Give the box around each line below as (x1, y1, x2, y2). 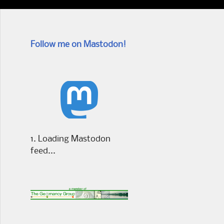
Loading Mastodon (38, 134, 110, 144)
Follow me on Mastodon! (30, 40, 126, 49)
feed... (30, 146, 55, 156)
